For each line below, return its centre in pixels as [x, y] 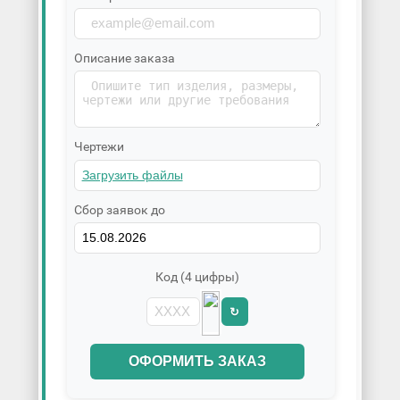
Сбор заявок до [119, 209]
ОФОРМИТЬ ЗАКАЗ [197, 362]
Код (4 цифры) [197, 276]
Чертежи [99, 147]
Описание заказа [124, 58]
